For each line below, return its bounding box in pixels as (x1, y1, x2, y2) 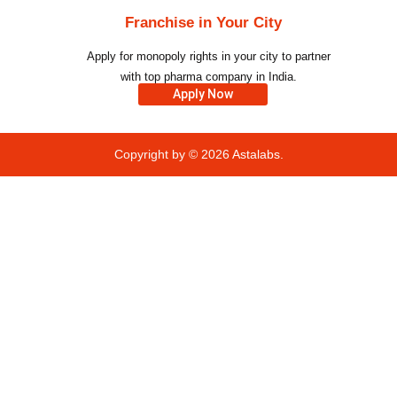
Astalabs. (231, 147, 284, 161)
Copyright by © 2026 (113, 147, 232, 161)
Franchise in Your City (124, 14, 282, 31)
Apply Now (173, 87, 233, 101)
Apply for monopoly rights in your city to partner (87, 50, 331, 63)
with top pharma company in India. (121, 70, 297, 83)
